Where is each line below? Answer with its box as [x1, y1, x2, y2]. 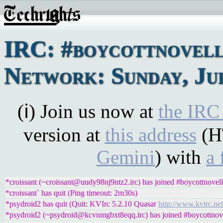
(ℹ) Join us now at [17, 101, 158, 122]
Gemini [97, 146, 155, 168]
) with [155, 146, 206, 168]
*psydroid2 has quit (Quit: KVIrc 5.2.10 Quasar [5, 200, 158, 208]
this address [105, 124, 197, 145]
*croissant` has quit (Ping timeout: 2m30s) [5, 189, 137, 197]
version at [23, 124, 105, 145]
